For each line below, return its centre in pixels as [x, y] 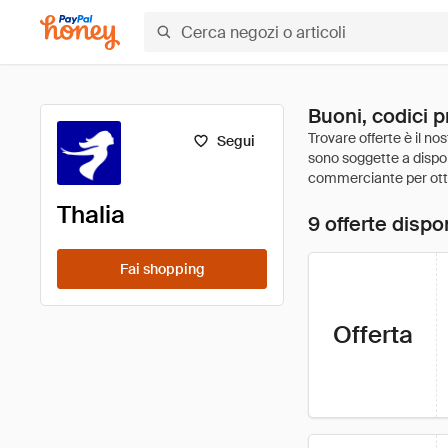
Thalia [91, 214]
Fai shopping [162, 269]
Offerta [372, 334]
